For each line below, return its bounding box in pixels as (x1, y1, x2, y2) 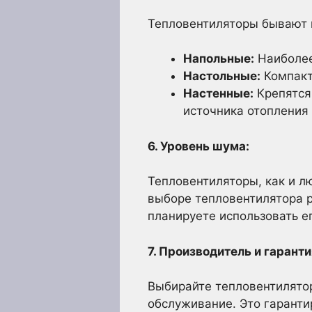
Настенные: (183, 86, 253, 100)
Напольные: (183, 52, 254, 65)
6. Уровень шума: (148, 139, 249, 153)
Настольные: (183, 69, 260, 83)
